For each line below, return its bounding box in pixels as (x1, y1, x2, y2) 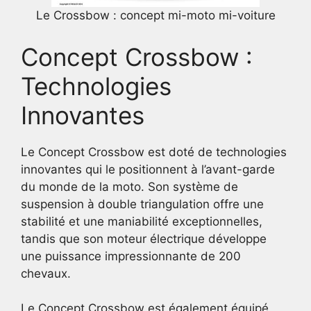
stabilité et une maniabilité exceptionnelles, (21, 214, 262, 228)
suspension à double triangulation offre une (21, 196, 264, 211)
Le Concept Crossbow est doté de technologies (21, 144, 287, 159)
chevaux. (21, 266, 71, 280)
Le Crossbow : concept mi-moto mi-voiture (35, 8, 276, 22)
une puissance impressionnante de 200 (21, 249, 241, 263)
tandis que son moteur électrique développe (21, 231, 267, 246)
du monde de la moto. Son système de (21, 179, 238, 194)
